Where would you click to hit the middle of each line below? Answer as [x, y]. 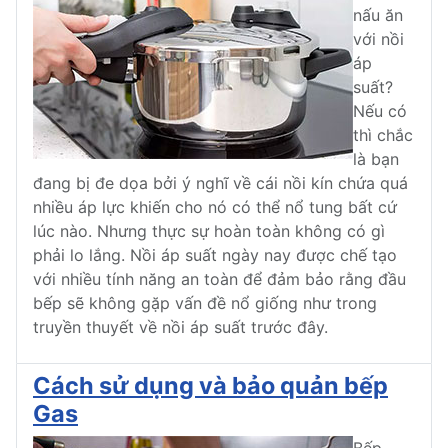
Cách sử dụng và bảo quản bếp [210, 386]
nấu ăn [378, 15]
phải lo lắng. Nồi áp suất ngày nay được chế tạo [215, 255]
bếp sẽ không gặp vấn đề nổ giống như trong [205, 303]
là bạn [376, 159]
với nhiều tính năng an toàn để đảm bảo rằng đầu [219, 279]
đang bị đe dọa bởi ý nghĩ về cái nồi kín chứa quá [220, 183]
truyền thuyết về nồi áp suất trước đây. [180, 327]
